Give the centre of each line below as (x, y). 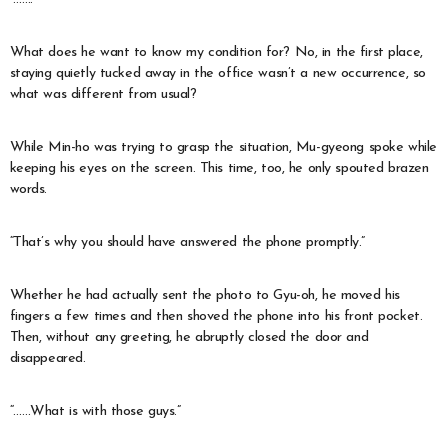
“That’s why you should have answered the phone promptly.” (187, 243)
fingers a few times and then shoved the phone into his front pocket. (216, 317)
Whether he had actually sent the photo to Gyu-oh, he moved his (204, 296)
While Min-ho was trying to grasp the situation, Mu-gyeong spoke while (223, 148)
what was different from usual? (103, 95)
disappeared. (47, 359)
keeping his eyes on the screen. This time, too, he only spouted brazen (219, 169)
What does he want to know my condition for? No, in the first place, (216, 53)
